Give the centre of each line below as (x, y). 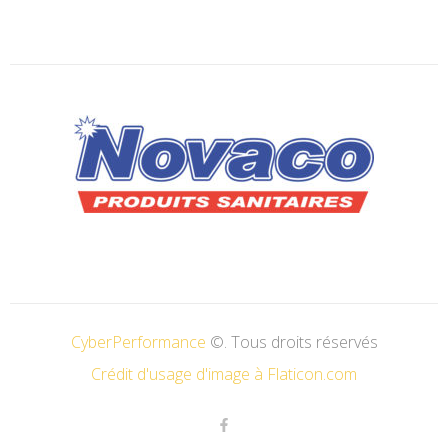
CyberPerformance (138, 342)
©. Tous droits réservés (291, 342)
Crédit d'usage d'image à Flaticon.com (224, 374)
